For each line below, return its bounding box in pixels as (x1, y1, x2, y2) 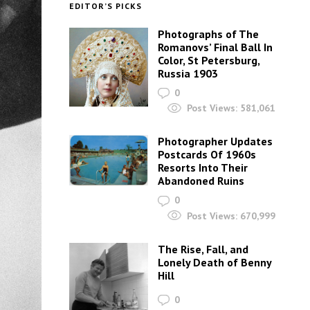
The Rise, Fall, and (158, 241, 249, 256)
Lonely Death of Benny (158, 255, 272, 269)
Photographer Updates (158, 134, 273, 149)
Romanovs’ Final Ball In (158, 39, 273, 54)
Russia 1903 (158, 66, 219, 80)
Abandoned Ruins (158, 174, 245, 188)
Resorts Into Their (158, 161, 248, 175)
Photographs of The (158, 26, 259, 41)
